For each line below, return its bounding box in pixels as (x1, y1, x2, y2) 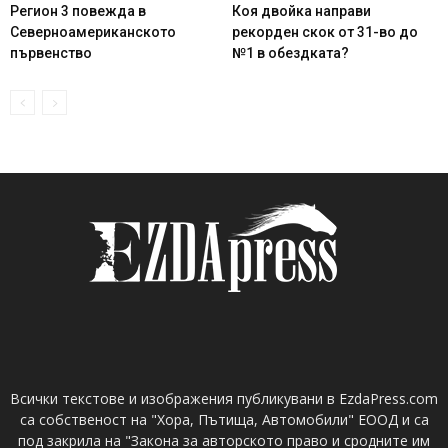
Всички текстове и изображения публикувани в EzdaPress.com (10, 388, 438, 408)
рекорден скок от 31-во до (231, 23, 418, 40)
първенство (10, 44, 92, 61)
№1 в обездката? (231, 44, 349, 61)
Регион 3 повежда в (10, 2, 146, 19)
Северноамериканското (10, 23, 176, 40)
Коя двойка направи (231, 2, 371, 19)
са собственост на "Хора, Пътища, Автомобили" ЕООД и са (19, 409, 429, 429)
